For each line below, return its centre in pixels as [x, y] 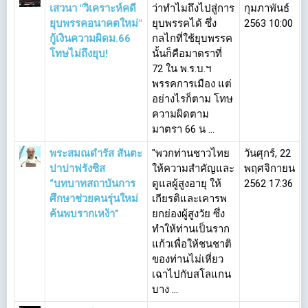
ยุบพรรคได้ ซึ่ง [184, 24]
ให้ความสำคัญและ [193, 169]
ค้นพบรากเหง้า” [84, 214]
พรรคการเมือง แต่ [192, 85]
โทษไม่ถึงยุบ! [79, 54]
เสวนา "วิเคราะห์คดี [93, 9]
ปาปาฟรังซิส [77, 169]
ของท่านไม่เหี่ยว [188, 260]
